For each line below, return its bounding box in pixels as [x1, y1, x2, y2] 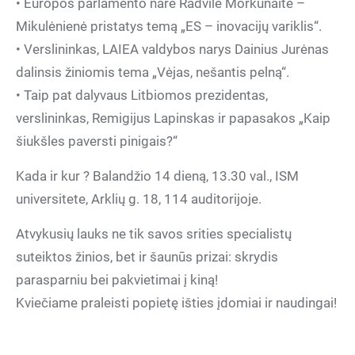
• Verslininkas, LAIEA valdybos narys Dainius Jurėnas [16, 41, 329, 57]
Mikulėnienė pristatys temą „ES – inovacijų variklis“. [16, 18, 322, 34]
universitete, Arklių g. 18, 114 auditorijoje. [16, 191, 261, 207]
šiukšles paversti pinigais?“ [16, 133, 177, 149]
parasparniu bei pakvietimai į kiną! [16, 272, 218, 288]
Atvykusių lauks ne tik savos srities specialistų [16, 226, 292, 242]
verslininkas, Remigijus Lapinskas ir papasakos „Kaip [16, 110, 330, 126]
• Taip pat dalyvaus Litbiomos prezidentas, [16, 87, 268, 103]
